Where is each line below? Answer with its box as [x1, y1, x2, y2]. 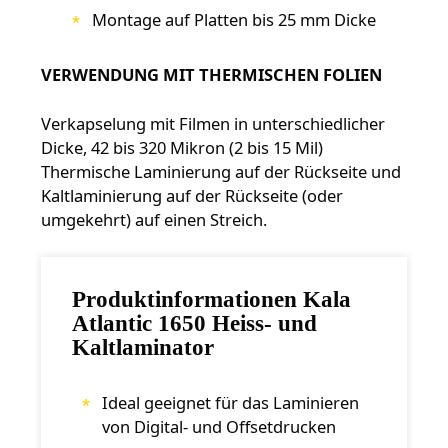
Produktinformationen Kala [71, 286, 351, 312]
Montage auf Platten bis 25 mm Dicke [91, 8, 376, 32]
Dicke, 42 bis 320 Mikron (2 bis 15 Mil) [40, 136, 323, 160]
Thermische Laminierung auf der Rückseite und [40, 160, 401, 184]
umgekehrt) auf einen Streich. [40, 208, 267, 232]
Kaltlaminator [71, 334, 214, 360]
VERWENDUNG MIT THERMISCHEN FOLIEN [40, 63, 382, 87]
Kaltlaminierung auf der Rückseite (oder [40, 184, 343, 208]
